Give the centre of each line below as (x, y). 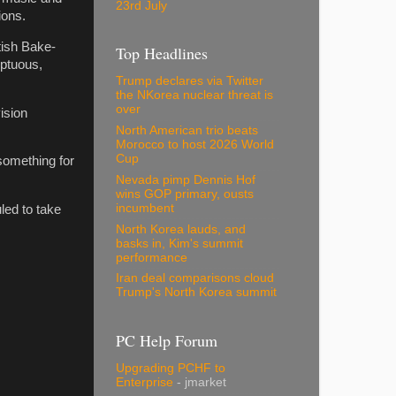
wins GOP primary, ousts (185, 194)
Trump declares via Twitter (190, 81)
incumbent (145, 208)
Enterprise (145, 383)
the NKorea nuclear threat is (194, 95)
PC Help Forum (167, 340)
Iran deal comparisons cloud (195, 278)
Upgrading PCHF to (171, 369)
